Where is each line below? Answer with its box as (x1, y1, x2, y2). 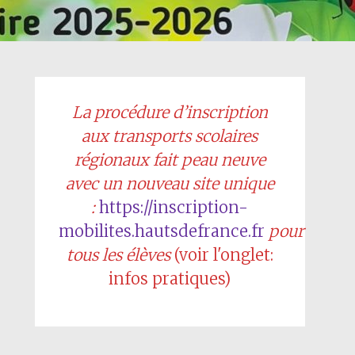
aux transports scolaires (82, 126, 258, 146)
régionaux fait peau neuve (74, 150, 265, 170)
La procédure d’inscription (71, 102, 268, 122)
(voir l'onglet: (170, 245, 273, 265)
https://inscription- (99, 197, 249, 217)
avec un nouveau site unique (65, 174, 274, 193)
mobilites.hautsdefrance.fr (58, 221, 265, 241)
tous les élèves (66, 245, 170, 265)
